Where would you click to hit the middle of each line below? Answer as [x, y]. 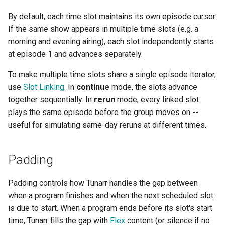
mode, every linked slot [157, 100]
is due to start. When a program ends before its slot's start [110, 208]
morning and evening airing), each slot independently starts [111, 42]
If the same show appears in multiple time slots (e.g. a [103, 29]
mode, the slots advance [153, 87]
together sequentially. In [51, 100]
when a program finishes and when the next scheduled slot [111, 196]
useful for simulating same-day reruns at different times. [107, 125]
